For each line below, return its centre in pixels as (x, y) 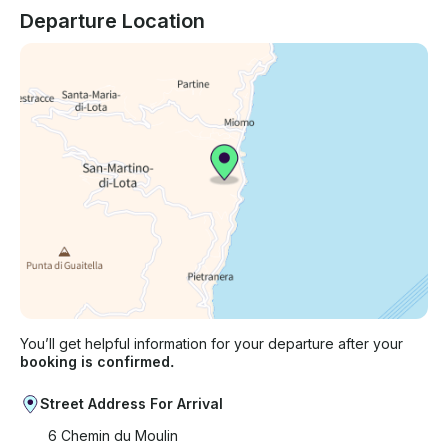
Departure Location (112, 21)
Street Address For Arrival (131, 404)
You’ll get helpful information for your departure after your (211, 344)
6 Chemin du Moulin (113, 436)
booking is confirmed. (97, 362)
